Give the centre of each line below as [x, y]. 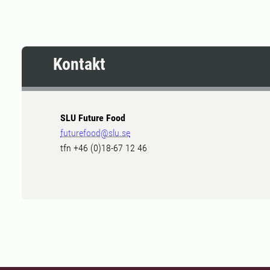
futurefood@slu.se [95, 133]
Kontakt [79, 64]
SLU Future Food [93, 118]
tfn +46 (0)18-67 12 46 [104, 148]
